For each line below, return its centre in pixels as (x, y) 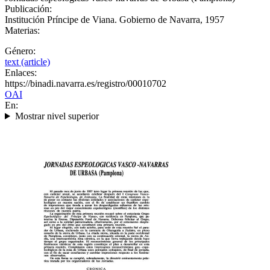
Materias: (22, 30)
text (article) (27, 62)
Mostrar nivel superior (57, 116)
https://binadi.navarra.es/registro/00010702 (86, 83)
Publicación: (28, 9)
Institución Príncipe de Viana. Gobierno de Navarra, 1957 (115, 20)
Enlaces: (21, 73)
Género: (20, 51)
